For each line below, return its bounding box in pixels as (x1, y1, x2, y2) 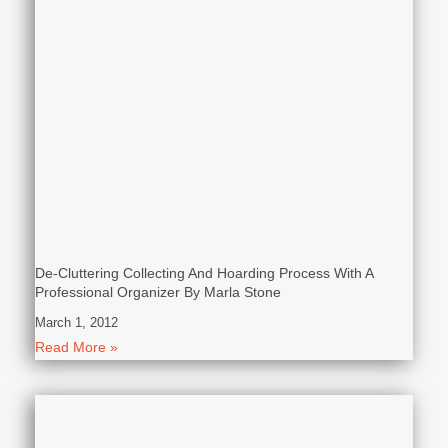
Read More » (35, 339, 118, 356)
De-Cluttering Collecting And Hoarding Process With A (35, 265, 373, 282)
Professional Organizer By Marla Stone (35, 284, 281, 301)
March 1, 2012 (35, 315, 118, 331)
